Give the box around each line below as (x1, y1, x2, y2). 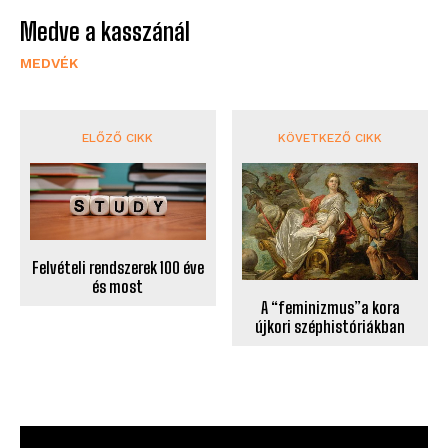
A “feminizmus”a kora (260, 297, 400, 317)
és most (92, 277, 144, 297)
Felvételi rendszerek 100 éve (31, 258, 204, 278)
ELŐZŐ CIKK (82, 130, 154, 145)
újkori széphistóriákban (255, 316, 406, 336)
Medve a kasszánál (20, 16, 190, 46)
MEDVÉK (20, 54, 78, 71)
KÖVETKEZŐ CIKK (278, 130, 383, 145)
